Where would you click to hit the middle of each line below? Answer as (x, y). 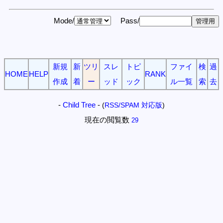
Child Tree (79, 105)
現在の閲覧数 (107, 120)
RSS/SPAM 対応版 (133, 106)
